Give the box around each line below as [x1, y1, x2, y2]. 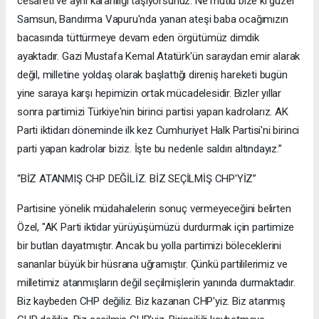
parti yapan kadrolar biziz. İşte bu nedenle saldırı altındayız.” [17, 142, 282, 156]
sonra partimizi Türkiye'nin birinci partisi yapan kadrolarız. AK [17, 105, 288, 119]
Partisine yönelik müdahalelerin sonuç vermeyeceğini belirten [17, 202, 291, 216]
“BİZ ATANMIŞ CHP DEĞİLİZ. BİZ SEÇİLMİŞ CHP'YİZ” [17, 172, 256, 186]
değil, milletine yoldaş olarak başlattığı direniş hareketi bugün [17, 68, 288, 82]
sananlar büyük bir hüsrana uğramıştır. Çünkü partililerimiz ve [17, 258, 288, 271]
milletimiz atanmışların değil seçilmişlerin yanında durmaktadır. [17, 276, 296, 290]
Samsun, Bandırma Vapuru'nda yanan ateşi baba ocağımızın [17, 13, 288, 26]
